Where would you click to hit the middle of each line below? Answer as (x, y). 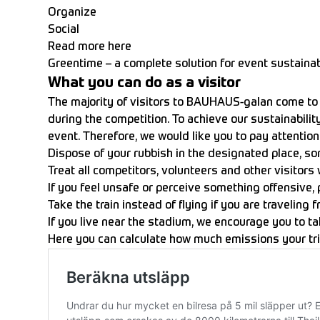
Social (64, 30)
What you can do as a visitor (144, 84)
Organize (72, 13)
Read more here (90, 47)
